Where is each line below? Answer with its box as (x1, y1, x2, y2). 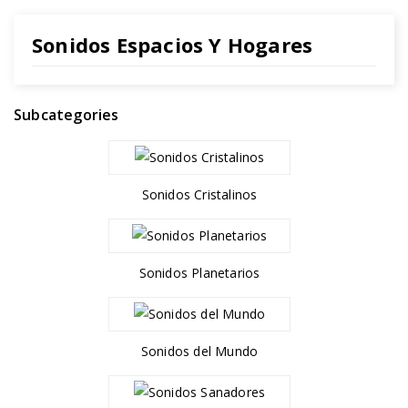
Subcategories (14, 105, 119, 125)
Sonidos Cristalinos (141, 186, 258, 203)
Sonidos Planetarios (138, 264, 260, 281)
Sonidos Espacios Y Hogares (32, 31, 313, 58)
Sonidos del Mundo (140, 342, 259, 360)
